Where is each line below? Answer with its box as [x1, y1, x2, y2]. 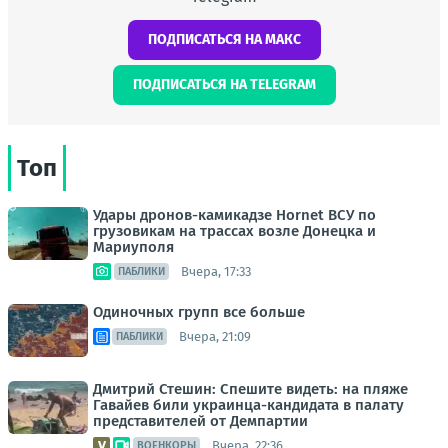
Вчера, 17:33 [181, 263, 251, 279]
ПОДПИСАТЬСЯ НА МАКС [147, 31, 301, 48]
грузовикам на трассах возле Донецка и [93, 222, 376, 240]
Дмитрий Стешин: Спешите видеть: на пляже [93, 380, 408, 398]
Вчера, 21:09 [179, 328, 251, 344]
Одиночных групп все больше [93, 303, 305, 321]
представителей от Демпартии [93, 412, 308, 430]
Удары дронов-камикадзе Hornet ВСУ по [93, 206, 376, 224]
